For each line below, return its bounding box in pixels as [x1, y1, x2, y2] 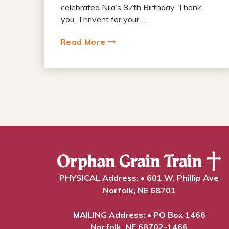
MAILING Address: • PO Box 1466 [73, 209, 205, 220]
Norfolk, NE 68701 [102, 185, 176, 195]
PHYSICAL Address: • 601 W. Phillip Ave [59, 172, 219, 183]
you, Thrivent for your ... [61, 14, 146, 25]
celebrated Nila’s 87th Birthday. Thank [61, 2, 201, 12]
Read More [60, 36, 108, 47]
